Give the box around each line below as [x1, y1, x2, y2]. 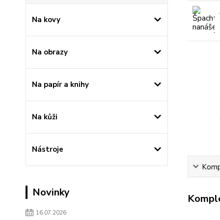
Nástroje [32, 144, 63, 154]
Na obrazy [32, 47, 68, 57]
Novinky [32, 185, 70, 199]
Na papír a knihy [32, 79, 89, 89]
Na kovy [32, 14, 60, 25]
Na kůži [32, 111, 57, 122]
